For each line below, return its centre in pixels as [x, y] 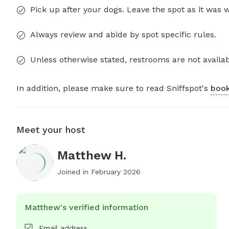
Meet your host [51, 130]
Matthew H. [92, 156]
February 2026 [116, 172]
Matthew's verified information [86, 208]
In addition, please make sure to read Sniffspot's [113, 88]
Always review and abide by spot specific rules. [123, 35]
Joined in [74, 172]
